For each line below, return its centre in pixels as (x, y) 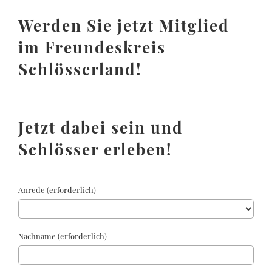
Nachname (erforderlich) (63, 236)
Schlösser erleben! (95, 149)
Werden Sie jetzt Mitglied (124, 25)
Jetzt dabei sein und (101, 127)
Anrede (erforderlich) (57, 190)
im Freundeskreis (92, 47)
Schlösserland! (80, 69)
